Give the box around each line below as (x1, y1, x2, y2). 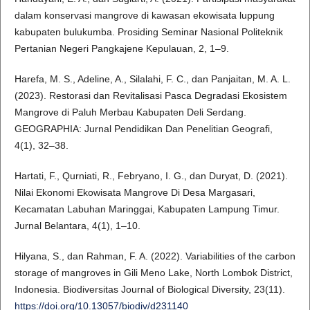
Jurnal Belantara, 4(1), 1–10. (14, 220, 140, 232)
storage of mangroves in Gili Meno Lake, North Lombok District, (14, 267, 293, 279)
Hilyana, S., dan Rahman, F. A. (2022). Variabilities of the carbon (14, 250, 295, 262)
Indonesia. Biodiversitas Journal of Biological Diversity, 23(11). (14, 284, 285, 295)
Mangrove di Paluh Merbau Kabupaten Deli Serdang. (14, 107, 246, 118)
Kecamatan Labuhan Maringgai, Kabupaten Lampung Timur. (14, 203, 280, 215)
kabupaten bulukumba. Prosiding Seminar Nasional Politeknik (14, 26, 283, 38)
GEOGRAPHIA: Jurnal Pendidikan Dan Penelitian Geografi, (14, 123, 273, 135)
